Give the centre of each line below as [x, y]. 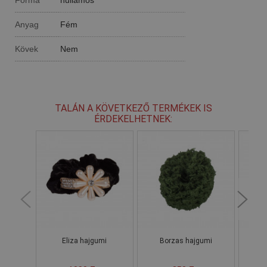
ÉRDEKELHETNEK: [133, 119]
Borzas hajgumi [186, 240]
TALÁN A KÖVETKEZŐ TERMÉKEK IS [133, 108]
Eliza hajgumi [85, 240]
